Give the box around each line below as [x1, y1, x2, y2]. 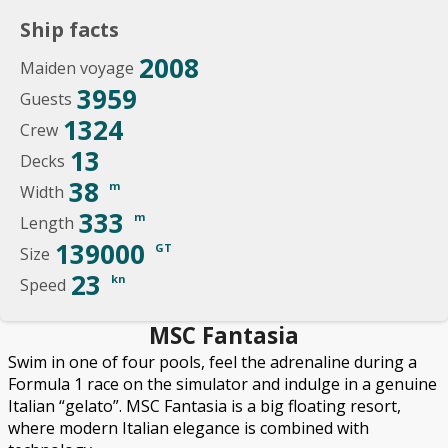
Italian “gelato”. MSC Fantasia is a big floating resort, [8, 395, 401, 417]
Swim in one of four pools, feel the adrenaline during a [8, 351, 417, 373]
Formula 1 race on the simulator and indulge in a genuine [8, 373, 437, 395]
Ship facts [20, 16, 119, 43]
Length [20, 212, 74, 234]
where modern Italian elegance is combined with [8, 417, 369, 439]
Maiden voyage [20, 57, 134, 79]
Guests [20, 88, 72, 110]
